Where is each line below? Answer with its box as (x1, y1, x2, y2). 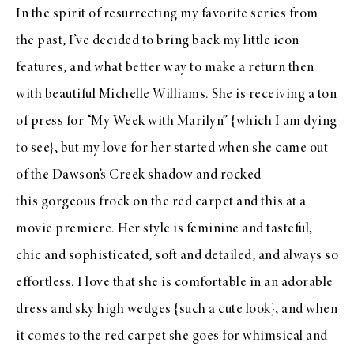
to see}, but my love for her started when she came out (16, 141, 328, 156)
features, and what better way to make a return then (16, 61, 314, 75)
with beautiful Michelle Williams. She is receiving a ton (16, 88, 337, 102)
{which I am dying (228, 115, 337, 129)
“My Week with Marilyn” (86, 115, 228, 129)
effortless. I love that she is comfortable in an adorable (16, 276, 333, 290)
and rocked (193, 168, 262, 183)
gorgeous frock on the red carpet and (38, 195, 261, 209)
